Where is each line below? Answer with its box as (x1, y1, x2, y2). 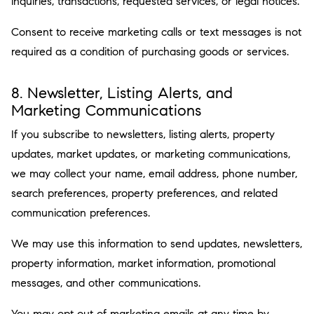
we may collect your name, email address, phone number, (11, 167, 297, 180)
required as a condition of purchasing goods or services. (11, 45, 289, 58)
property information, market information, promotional (11, 257, 275, 270)
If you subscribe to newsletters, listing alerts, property (11, 128, 275, 141)
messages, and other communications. (11, 276, 200, 289)
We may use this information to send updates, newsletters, (11, 237, 302, 250)
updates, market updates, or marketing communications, (11, 147, 290, 161)
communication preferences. (11, 206, 150, 219)
